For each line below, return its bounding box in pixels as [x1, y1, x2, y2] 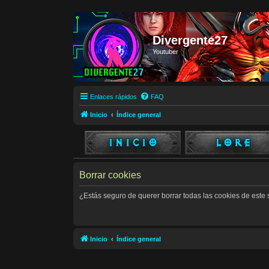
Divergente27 [153, 34, 228, 47]
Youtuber [153, 48, 178, 55]
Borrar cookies [79, 170, 141, 180]
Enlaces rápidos [90, 93, 137, 100]
